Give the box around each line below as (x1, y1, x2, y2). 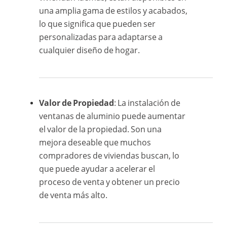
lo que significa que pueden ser (39, 18, 156, 29)
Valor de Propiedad (39, 97, 115, 108)
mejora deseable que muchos (39, 136, 152, 148)
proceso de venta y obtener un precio (39, 176, 180, 187)
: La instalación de (114, 97, 181, 108)
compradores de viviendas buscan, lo (39, 149, 180, 161)
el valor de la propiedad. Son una (39, 123, 162, 135)
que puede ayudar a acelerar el (39, 163, 156, 174)
